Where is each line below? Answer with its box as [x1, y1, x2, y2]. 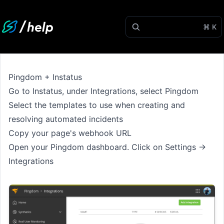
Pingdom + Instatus [8, 72, 82, 82]
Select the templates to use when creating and [8, 100, 185, 110]
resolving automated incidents [8, 114, 123, 124]
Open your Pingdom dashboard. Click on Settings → [8, 142, 206, 152]
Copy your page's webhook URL [8, 128, 131, 138]
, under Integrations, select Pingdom [62, 86, 198, 96]
